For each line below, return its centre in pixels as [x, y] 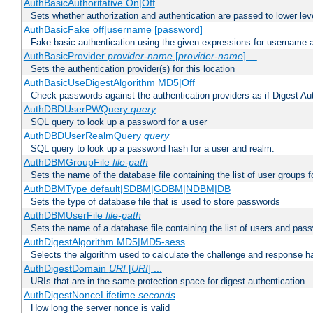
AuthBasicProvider [65, 56]
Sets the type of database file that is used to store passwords [155, 202]
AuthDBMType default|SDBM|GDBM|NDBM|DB [127, 189]
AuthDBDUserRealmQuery [83, 136]
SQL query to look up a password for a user [119, 122]
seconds [156, 295]
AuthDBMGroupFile [68, 162]
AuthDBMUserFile [64, 216]
